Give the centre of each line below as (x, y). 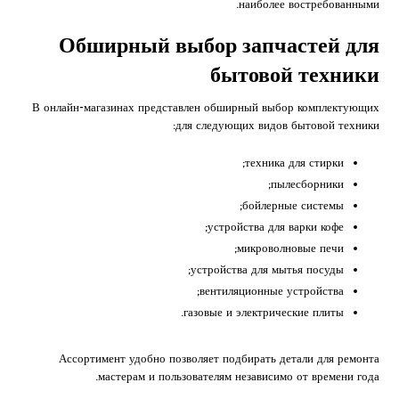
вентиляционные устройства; (271, 290)
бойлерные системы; (293, 205)
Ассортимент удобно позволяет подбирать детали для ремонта (219, 358)
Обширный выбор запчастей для (219, 45)
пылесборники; (307, 183)
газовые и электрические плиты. (263, 312)
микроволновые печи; (290, 248)
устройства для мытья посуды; (267, 269)
